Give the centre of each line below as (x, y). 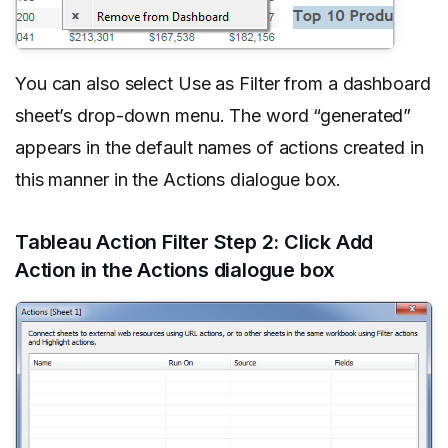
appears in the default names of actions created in (219, 147)
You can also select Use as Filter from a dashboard (223, 83)
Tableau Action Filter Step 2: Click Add (194, 241)
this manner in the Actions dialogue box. (178, 179)
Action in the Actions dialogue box (175, 269)
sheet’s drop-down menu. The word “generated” (213, 115)
